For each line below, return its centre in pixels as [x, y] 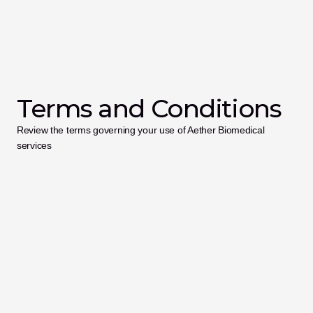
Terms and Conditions [149, 109]
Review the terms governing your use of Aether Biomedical [141, 130]
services [34, 146]
